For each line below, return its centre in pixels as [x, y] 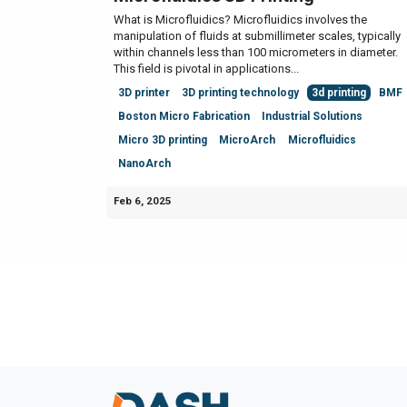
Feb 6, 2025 [143, 200]
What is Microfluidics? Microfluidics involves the [240, 19]
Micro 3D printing [162, 139]
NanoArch [144, 163]
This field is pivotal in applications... [206, 68]
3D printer [144, 92]
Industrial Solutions [313, 116]
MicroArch [248, 139]
